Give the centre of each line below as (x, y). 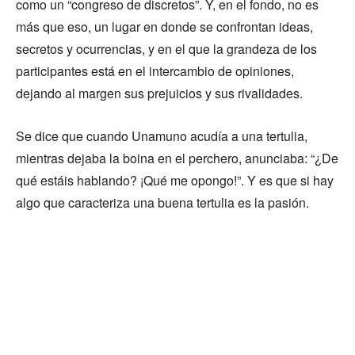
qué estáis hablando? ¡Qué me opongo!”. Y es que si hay (175, 181)
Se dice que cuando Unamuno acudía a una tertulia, (162, 136)
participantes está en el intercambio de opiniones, (155, 71)
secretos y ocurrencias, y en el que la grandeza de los (166, 49)
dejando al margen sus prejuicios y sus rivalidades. (159, 94)
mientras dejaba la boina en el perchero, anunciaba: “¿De (177, 158)
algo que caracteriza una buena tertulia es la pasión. (162, 203)
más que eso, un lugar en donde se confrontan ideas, (164, 27)
